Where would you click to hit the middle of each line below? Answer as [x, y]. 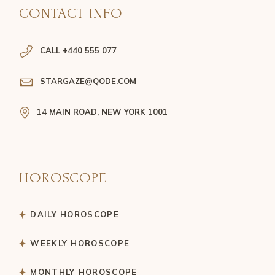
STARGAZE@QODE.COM [88, 81]
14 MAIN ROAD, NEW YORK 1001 [103, 112]
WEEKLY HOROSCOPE [80, 243]
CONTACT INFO [71, 14]
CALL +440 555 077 [79, 51]
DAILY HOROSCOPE [75, 215]
